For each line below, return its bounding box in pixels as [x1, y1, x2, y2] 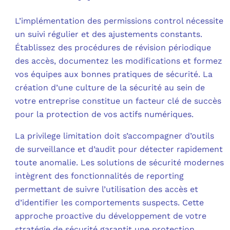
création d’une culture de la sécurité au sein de [15, 82, 205, 92]
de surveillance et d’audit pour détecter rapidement [15, 144, 223, 154]
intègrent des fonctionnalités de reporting [15, 170, 184, 181]
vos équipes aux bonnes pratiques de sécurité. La [15, 69, 213, 79]
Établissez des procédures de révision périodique [15, 42, 212, 52]
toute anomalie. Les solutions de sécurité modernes [15, 157, 224, 167]
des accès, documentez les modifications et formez [15, 55, 223, 66]
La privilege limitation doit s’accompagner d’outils [15, 130, 215, 141]
